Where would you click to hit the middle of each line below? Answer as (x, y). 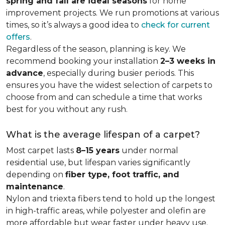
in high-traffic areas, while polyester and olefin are (106, 211)
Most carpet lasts (41, 150)
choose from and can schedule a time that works (104, 97)
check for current (176, 25)
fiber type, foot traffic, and (122, 175)
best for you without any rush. (67, 109)
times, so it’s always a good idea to (74, 25)
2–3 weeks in (188, 61)
